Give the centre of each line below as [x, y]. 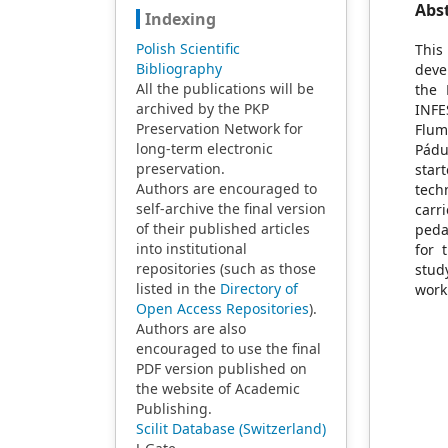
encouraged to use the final [228, 348]
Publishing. [173, 408]
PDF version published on [221, 368]
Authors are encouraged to [226, 188]
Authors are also [190, 328]
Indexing [180, 19]
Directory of [258, 288]
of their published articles [222, 228]
